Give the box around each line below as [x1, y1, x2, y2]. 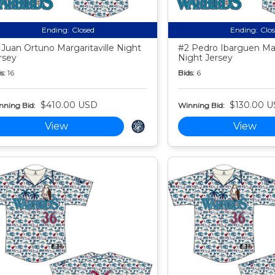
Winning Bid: [177, 100, 225, 110]
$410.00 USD [40, 99, 98, 111]
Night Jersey [177, 52, 233, 64]
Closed [71, 25, 95, 35]
